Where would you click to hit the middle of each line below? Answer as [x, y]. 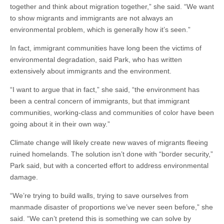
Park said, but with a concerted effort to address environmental [109, 166]
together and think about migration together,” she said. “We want [112, 7]
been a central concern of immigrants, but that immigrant [100, 101]
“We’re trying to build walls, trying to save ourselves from [99, 196]
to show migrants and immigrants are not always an [91, 18]
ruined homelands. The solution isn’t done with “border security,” [111, 154]
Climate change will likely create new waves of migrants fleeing [109, 143]
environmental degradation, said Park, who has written [96, 60]
